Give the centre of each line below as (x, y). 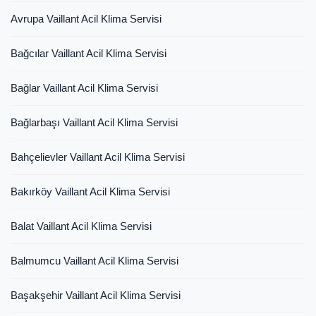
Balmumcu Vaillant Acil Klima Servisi (95, 260)
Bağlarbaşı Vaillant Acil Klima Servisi (94, 122)
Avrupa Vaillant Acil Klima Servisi (86, 18)
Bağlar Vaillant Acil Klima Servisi (84, 87)
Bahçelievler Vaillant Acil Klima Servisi (98, 157)
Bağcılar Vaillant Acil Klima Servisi (89, 53)
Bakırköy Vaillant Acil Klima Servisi (90, 191)
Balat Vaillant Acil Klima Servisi (81, 226)
